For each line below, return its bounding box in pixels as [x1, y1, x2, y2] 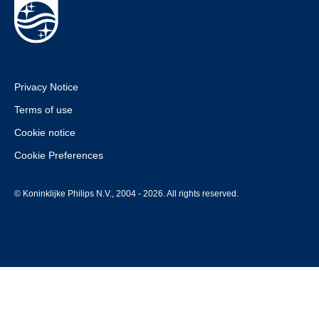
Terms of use [14, 104, 73, 115]
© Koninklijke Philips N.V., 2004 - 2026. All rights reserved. [14, 189, 239, 199]
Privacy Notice [14, 81, 78, 93]
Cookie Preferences [14, 150, 103, 161]
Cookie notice [14, 127, 75, 138]
